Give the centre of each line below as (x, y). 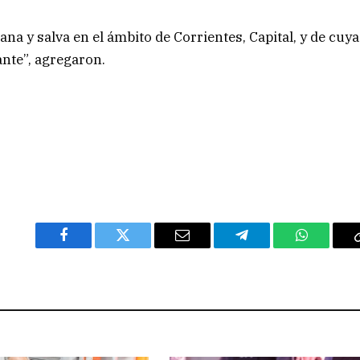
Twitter (143, 247)
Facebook (90, 247)
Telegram (268, 247)
